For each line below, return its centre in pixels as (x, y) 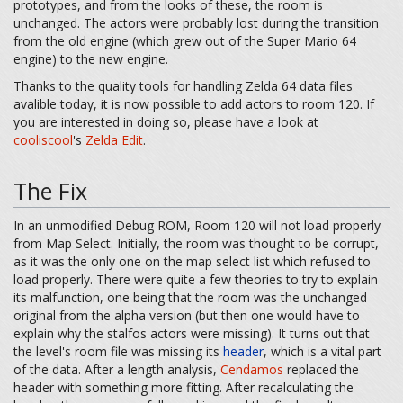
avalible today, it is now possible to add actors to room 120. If (194, 104)
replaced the (321, 369)
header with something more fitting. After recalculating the (184, 387)
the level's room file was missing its (118, 351)
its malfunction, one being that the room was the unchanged (190, 297)
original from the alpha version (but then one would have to (187, 315)
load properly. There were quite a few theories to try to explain (196, 279)
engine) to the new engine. (91, 59)
